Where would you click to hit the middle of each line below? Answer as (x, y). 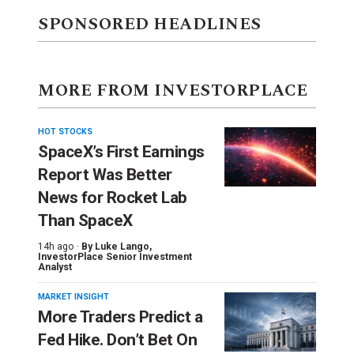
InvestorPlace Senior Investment (115, 256)
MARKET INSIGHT (73, 296)
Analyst (55, 267)
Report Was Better (105, 174)
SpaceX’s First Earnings (121, 151)
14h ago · (58, 246)
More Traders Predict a (120, 316)
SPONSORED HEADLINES (150, 24)
